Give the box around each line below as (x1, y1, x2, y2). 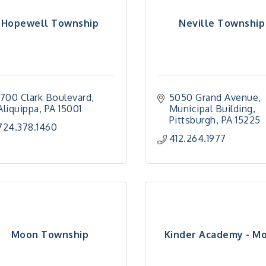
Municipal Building (169, 103, 253, 115)
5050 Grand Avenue (169, 91, 259, 103)
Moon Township (11, 228, 89, 240)
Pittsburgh (169, 114, 216, 126)
